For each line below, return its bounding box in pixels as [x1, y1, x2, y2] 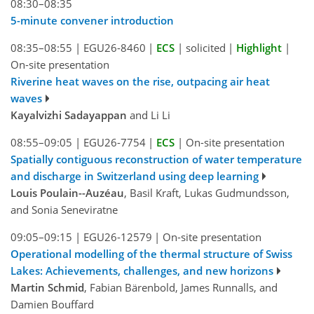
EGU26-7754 [83, 135, 146, 150]
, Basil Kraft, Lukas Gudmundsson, [124, 186, 289, 200]
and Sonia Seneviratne [11, 203, 118, 217]
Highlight [236, 41, 282, 55]
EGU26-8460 [83, 41, 146, 55]
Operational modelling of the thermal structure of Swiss [11, 247, 292, 261]
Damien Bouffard [11, 297, 94, 312]
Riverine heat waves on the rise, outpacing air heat [11, 74, 270, 89]
